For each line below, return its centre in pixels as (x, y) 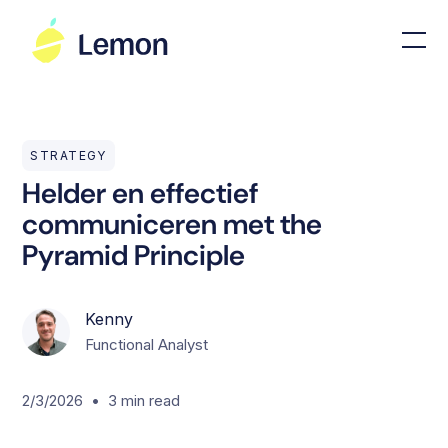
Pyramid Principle (134, 256)
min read (151, 400)
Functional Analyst (147, 345)
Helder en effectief (140, 194)
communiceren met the (172, 225)
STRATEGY (68, 155)
